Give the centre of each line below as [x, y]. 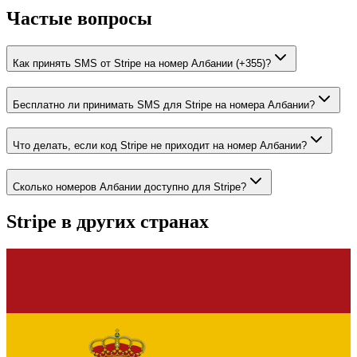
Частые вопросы [79, 19]
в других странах [133, 222]
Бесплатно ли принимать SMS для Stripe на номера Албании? [164, 104]
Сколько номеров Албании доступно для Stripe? [129, 187]
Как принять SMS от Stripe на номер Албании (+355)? [142, 63]
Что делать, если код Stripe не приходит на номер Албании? [160, 146]
